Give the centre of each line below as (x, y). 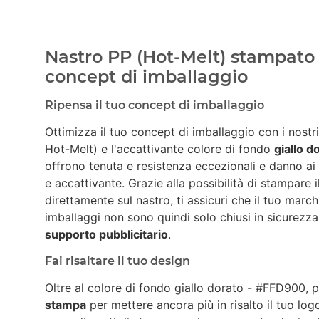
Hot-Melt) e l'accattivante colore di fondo (159, 148)
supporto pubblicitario (106, 234)
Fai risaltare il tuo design (117, 261)
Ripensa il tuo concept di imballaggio (155, 105)
